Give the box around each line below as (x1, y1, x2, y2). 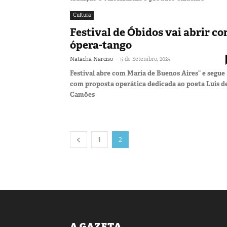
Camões (70, 90, 95, 99)
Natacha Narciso (70, 55, 113, 62)
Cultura (73, 11, 91, 18)
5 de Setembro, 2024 (120, 55, 170, 62)
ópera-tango (70, 37, 132, 52)
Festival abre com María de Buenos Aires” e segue (70, 68, 225, 78)
